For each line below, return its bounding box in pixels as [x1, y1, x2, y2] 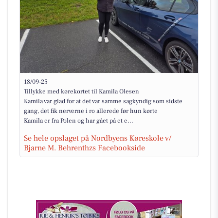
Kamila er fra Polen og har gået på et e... [24, 117, 133, 125]
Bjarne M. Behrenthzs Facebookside [24, 143, 145, 153]
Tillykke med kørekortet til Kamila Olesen [24, 88, 139, 95]
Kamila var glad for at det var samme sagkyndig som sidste [24, 97, 182, 105]
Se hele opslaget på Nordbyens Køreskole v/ [24, 133, 171, 143]
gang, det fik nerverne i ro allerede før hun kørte [24, 107, 158, 115]
